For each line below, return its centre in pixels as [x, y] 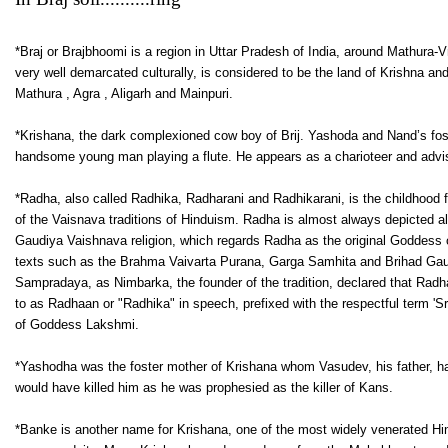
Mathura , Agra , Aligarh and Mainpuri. [124, 93]
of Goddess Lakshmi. [77, 324]
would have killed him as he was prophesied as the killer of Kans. [204, 387]
